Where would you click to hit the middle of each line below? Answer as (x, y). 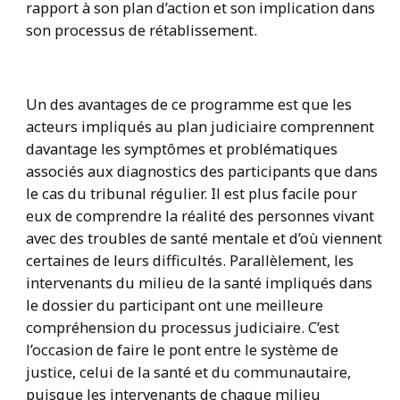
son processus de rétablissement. (141, 29)
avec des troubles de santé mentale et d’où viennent (204, 237)
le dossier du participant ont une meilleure (174, 304)
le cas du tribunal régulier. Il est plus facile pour (191, 193)
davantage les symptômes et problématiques (181, 148)
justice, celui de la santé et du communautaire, (188, 371)
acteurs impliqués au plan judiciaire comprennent (200, 126)
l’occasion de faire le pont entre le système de (182, 349)
